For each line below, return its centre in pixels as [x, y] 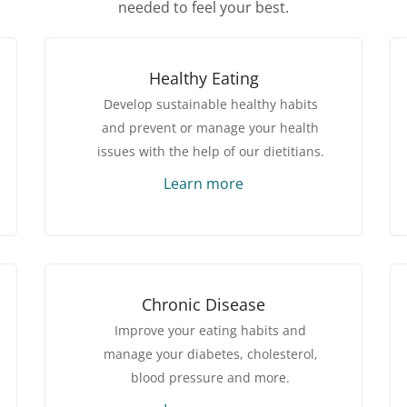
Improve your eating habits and [210, 331]
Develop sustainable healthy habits [210, 104]
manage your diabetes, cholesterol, [210, 354]
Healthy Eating [203, 79]
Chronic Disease [203, 305]
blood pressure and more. [210, 378]
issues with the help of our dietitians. [210, 152]
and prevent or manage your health [210, 128]
